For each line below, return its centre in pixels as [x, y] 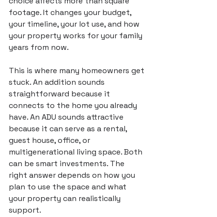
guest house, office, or [50, 140]
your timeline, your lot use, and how [75, 24]
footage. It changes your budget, [71, 12]
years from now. [39, 47]
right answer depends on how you [73, 175]
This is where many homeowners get [77, 70]
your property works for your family [77, 36]
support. [25, 210]
